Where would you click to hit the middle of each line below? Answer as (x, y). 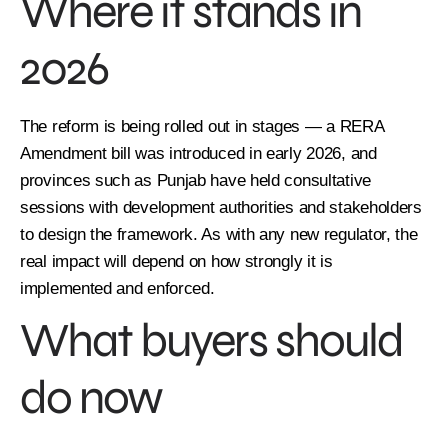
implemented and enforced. (117, 288)
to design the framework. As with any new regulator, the (219, 234)
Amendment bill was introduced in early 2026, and (198, 153)
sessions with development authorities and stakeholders (221, 207)
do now (91, 397)
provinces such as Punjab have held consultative (195, 180)
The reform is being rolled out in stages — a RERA (202, 126)
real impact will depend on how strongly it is (176, 261)
